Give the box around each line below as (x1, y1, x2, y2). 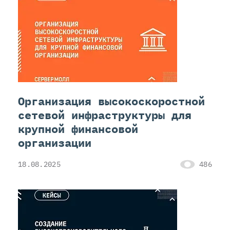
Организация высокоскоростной (18, 93, 205, 109)
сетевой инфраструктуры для (18, 107, 191, 123)
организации (18, 135, 91, 150)
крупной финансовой (18, 121, 138, 137)
